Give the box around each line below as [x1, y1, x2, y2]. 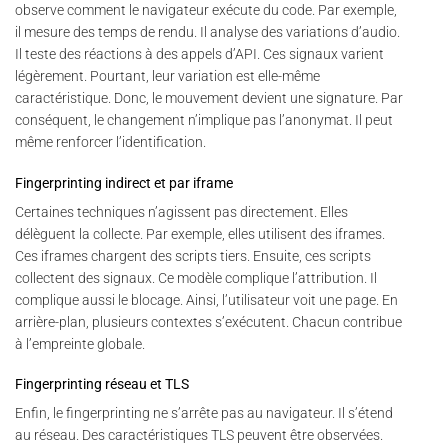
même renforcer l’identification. [15, 134, 206, 151]
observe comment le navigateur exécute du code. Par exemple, [15, 2, 397, 19]
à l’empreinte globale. [15, 335, 145, 352]
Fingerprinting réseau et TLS [15, 376, 189, 392]
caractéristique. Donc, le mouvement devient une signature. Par [15, 90, 403, 107]
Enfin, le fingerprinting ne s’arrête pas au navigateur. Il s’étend [15, 405, 393, 422]
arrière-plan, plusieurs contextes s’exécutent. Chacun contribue [15, 313, 402, 330]
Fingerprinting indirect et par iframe [15, 174, 233, 191]
